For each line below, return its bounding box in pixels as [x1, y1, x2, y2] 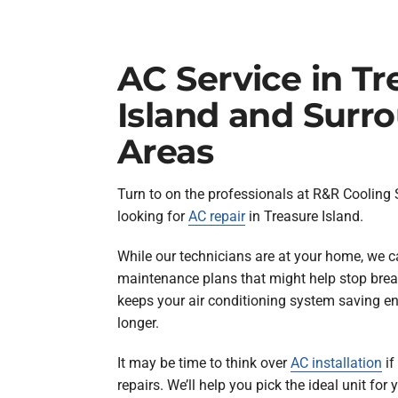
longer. [116, 314, 159, 332]
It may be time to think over [116, 354, 291, 372]
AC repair [187, 208, 245, 226]
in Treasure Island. [244, 208, 363, 226]
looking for [116, 208, 188, 226]
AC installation [290, 354, 382, 372]
